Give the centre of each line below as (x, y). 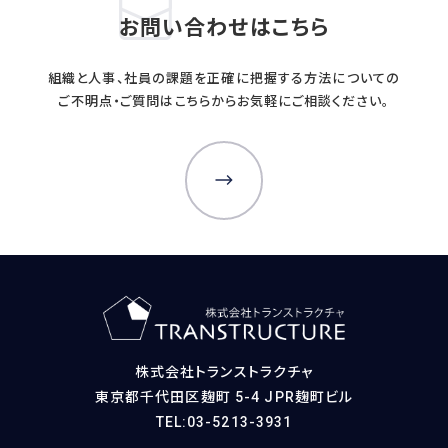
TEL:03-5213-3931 (224, 421)
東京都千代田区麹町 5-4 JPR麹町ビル (224, 396)
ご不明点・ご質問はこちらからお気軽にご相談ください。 (224, 102)
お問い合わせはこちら (224, 28)
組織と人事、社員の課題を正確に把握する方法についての (224, 79)
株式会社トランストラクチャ (224, 371)
